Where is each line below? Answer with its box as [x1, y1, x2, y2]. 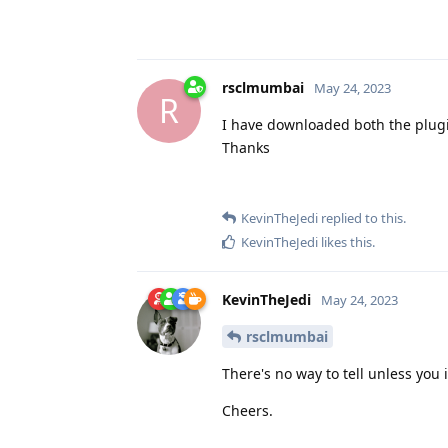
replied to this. [318, 208, 406, 227]
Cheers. [222, 400, 273, 420]
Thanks [222, 137, 270, 157]
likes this [318, 232, 372, 251]
